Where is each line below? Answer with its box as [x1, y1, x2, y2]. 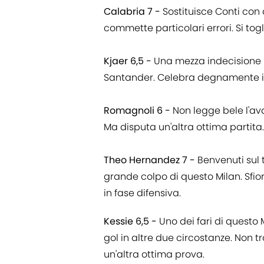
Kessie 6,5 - [104, 214, 157, 229]
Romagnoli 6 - [104, 104, 170, 118]
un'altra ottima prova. [104, 247, 204, 262]
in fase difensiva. [104, 186, 181, 200]
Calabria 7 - [104, 5, 160, 19]
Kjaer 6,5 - [104, 54, 154, 68]
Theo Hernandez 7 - [104, 153, 195, 167]
